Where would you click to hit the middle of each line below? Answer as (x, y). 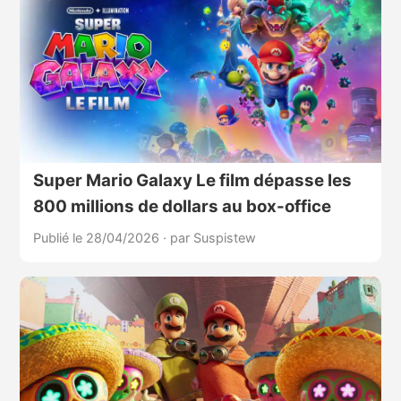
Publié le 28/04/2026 (98, 237)
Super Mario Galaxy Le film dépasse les (192, 180)
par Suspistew (213, 237)
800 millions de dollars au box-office (182, 206)
